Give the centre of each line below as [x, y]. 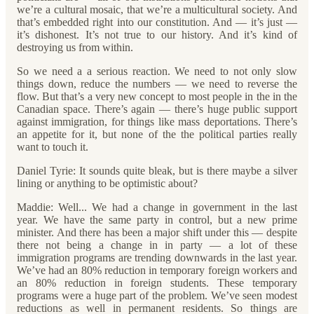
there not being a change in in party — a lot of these [157, 245]
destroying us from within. [75, 47]
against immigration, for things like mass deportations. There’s [157, 122]
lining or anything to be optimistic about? [107, 183]
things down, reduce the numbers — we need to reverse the [157, 84]
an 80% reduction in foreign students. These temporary [157, 283]
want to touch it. [53, 147]
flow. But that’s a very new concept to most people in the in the [157, 96]
